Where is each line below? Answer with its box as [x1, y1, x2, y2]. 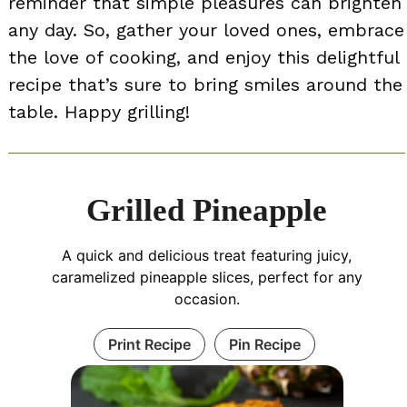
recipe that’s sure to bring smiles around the [8, 73, 402, 95]
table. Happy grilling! [8, 100, 190, 123]
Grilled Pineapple [86, 192, 327, 228]
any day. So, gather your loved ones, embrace [8, 18, 404, 41]
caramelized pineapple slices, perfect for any [51, 267, 362, 286]
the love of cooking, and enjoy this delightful [8, 45, 399, 68]
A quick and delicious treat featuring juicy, [62, 245, 352, 264]
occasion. [174, 289, 240, 308]
